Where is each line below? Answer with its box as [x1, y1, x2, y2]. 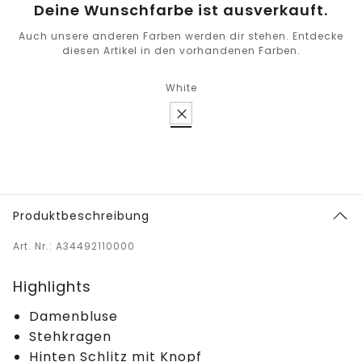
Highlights [13, 276, 91, 297]
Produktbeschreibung [13, 208, 149, 225]
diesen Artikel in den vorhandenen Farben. [61, 44, 301, 58]
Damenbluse [29, 307, 118, 326]
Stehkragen [29, 327, 112, 347]
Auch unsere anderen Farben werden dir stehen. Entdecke [19, 29, 343, 44]
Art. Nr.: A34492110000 [13, 239, 135, 254]
